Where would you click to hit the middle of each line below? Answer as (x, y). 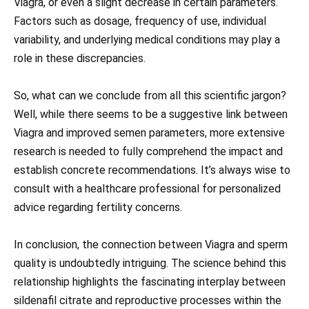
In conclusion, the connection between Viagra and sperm (151, 244)
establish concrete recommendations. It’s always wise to (152, 170)
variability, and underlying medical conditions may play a (147, 39)
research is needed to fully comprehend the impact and (148, 151)
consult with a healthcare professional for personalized (147, 188)
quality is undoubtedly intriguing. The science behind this (150, 263)
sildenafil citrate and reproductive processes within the (148, 300)
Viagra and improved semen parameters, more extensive (149, 132)
